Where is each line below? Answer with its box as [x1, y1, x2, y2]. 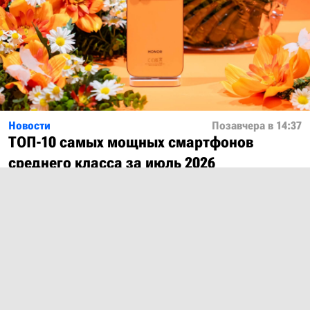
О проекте [8, 272, 70, 287]
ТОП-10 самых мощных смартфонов [8, 134, 254, 152]
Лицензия [8, 289, 69, 304]
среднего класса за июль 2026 [8, 154, 215, 172]
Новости [8, 119, 51, 133]
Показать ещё [118, 215, 204, 230]
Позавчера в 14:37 [212, 119, 302, 133]
